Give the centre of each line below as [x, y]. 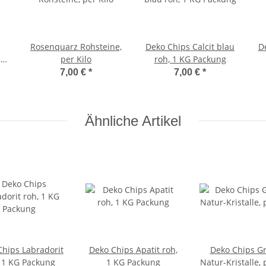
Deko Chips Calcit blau [190, 46]
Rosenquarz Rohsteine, [76, 46]
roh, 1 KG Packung [190, 59]
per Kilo [76, 59]
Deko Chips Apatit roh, [133, 249]
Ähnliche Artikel [133, 121]
